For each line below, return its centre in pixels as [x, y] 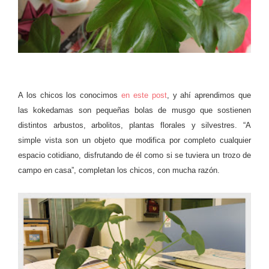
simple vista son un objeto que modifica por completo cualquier [134, 141]
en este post [144, 95]
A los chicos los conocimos [70, 95]
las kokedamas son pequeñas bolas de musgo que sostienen [134, 110]
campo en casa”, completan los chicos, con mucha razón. [119, 171]
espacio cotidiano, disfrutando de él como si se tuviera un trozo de [134, 156]
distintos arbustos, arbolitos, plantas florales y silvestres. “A [134, 125]
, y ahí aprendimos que [209, 95]
